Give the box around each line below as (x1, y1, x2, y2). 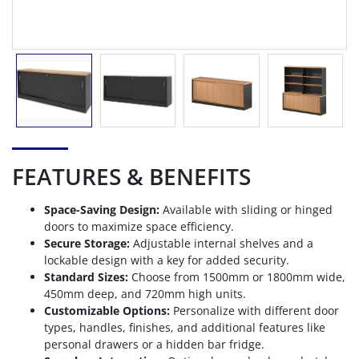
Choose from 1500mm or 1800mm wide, (128, 269, 345, 285)
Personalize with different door (170, 303, 339, 319)
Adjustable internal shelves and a (130, 236, 313, 252)
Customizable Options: (44, 303, 170, 319)
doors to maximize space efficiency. (44, 219, 234, 235)
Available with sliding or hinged (159, 202, 333, 218)
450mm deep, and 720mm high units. (44, 286, 246, 302)
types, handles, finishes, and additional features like (44, 320, 325, 336)
